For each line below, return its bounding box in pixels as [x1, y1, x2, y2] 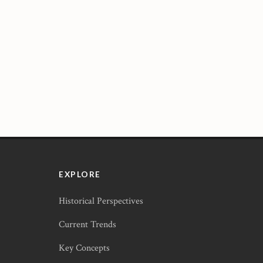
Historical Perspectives [59, 195, 143, 207]
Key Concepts [59, 242, 110, 254]
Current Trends [59, 218, 116, 231]
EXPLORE [59, 170, 101, 179]
